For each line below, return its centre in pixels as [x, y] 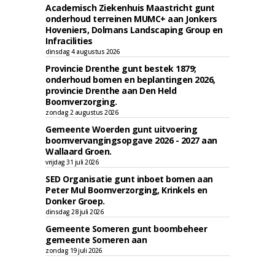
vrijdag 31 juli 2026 [72, 162]
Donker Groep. [75, 201]
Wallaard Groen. [79, 151]
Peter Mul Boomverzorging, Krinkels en [126, 190]
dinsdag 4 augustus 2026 [83, 52]
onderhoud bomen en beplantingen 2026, [130, 79]
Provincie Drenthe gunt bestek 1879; [121, 68]
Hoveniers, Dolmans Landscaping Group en [134, 30]
